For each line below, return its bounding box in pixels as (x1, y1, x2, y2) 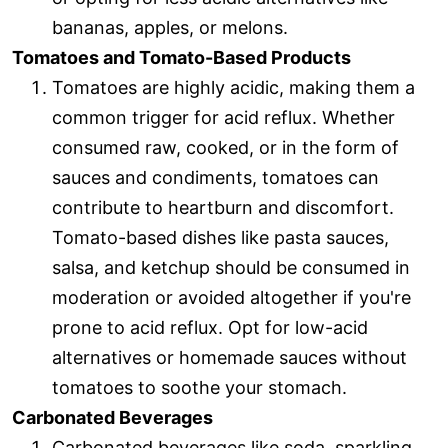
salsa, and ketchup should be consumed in (52, 257, 410, 279)
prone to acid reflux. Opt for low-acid (52, 317, 368, 339)
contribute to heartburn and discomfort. (52, 197, 394, 219)
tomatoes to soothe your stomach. (52, 377, 347, 399)
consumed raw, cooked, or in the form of (52, 137, 399, 159)
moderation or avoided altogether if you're (52, 287, 411, 309)
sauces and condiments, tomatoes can (52, 167, 379, 189)
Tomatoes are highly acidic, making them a (52, 77, 415, 99)
